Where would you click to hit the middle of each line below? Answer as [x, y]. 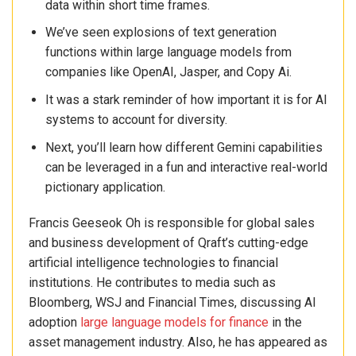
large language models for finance [174, 323]
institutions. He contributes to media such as [152, 283]
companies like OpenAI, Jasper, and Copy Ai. [168, 72]
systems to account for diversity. [136, 119]
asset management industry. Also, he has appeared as [178, 342]
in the [285, 323]
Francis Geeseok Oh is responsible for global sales [172, 223]
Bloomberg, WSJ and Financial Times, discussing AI [172, 303]
